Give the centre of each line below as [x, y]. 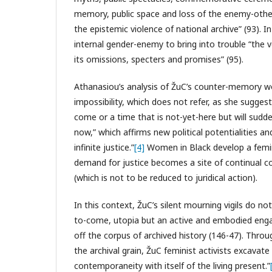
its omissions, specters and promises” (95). [159, 59]
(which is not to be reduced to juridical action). [166, 177]
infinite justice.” [104, 147]
